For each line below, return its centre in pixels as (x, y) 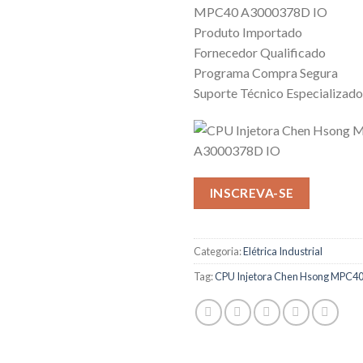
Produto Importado (248, 32)
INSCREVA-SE (252, 192)
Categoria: (218, 251)
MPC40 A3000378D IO (261, 12)
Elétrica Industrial (283, 251)
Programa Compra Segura (266, 73)
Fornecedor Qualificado (260, 52)
